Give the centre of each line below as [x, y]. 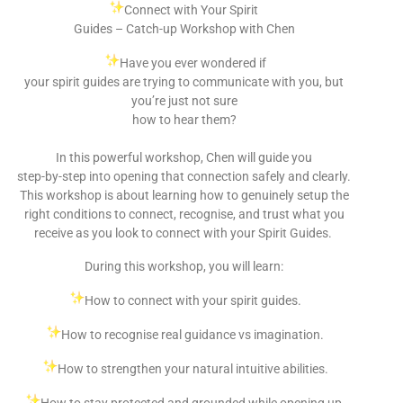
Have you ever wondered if [193, 63]
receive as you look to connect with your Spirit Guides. [184, 233]
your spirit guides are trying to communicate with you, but [184, 81]
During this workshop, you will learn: [184, 266]
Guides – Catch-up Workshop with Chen [184, 28]
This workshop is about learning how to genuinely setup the [184, 195]
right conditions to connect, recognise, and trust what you [184, 214]
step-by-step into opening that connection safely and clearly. [184, 176]
